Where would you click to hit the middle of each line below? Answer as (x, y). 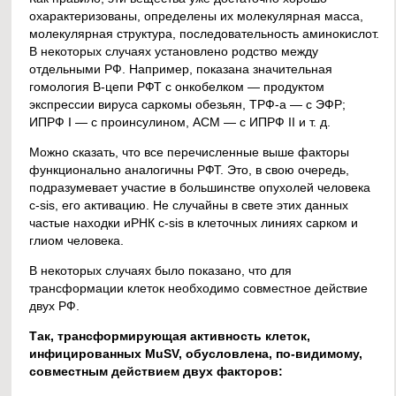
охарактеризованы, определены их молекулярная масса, (197, 15)
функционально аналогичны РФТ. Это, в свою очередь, (190, 169)
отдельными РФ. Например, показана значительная (181, 69)
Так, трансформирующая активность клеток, (170, 336)
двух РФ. (55, 306)
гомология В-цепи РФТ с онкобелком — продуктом (177, 86)
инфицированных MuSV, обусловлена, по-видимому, (196, 354)
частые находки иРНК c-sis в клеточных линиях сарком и (194, 222)
